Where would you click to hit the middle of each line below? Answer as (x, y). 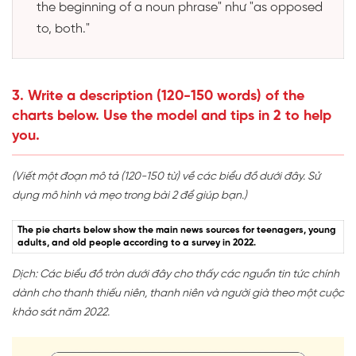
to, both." (63, 29)
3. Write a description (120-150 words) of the (158, 96)
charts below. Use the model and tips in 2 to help (172, 116)
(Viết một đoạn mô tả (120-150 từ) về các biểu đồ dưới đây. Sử (166, 176)
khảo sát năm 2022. (61, 312)
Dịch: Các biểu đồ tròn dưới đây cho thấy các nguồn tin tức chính (176, 274)
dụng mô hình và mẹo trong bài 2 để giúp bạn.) (130, 195)
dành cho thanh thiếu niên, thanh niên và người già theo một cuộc (178, 293)
